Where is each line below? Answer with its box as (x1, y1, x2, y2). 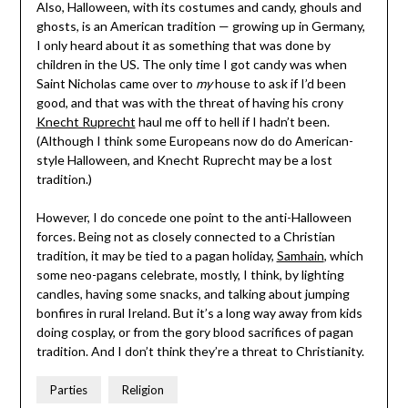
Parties (49, 382, 87, 398)
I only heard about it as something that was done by (36, 37, 331, 54)
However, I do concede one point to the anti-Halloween (36, 209, 352, 226)
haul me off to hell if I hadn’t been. (135, 114, 330, 130)
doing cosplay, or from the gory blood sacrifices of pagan (36, 324, 353, 341)
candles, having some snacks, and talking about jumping (36, 286, 350, 302)
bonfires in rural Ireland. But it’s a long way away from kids (36, 305, 362, 321)
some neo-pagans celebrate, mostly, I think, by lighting (36, 267, 344, 283)
